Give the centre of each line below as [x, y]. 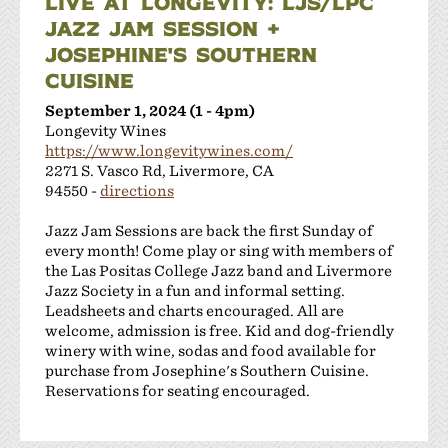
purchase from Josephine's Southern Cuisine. [207, 370]
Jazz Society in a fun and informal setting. [195, 290]
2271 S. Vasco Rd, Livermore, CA [159, 170]
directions [137, 190]
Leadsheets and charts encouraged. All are [194, 310]
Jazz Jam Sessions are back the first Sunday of [209, 230]
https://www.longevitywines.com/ [169, 150]
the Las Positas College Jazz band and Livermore [218, 270]
